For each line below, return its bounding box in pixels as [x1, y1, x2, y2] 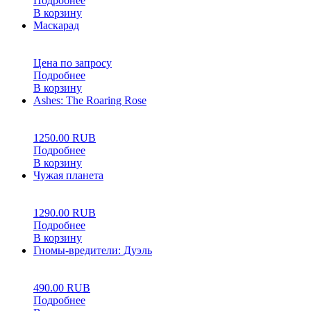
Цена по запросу [33, 56, 112, 69]
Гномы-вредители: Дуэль [33, 244, 152, 256]
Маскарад [33, 19, 79, 31]
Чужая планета [33, 169, 103, 181]
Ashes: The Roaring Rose [33, 94, 146, 106]
